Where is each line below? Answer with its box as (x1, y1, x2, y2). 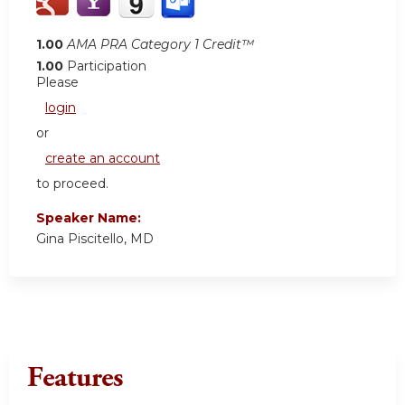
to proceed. (36, 174, 108, 192)
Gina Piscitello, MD (36, 230, 154, 247)
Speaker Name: (36, 209, 145, 226)
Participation (67, 57, 146, 74)
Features (27, 359, 123, 396)
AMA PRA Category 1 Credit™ (67, 35, 254, 52)
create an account (45, 149, 160, 166)
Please (36, 73, 79, 90)
